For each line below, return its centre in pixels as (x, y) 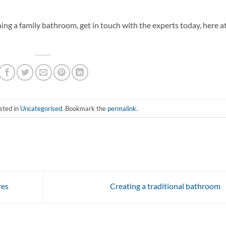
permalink (122, 108)
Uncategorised (41, 108)
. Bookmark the (84, 108)
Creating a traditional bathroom (166, 186)
